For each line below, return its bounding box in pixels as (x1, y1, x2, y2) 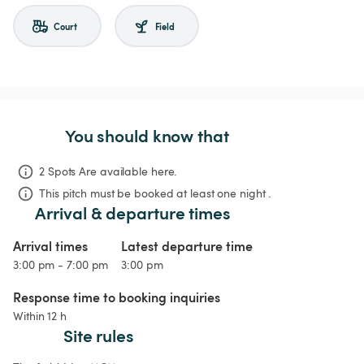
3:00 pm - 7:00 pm (13, 257, 109, 273)
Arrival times (13, 237, 88, 255)
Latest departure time (121, 237, 253, 255)
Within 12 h (13, 308, 67, 324)
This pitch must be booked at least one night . (39, 185, 271, 201)
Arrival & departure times (35, 201, 231, 225)
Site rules (63, 323, 134, 348)
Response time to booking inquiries (13, 288, 220, 306)
